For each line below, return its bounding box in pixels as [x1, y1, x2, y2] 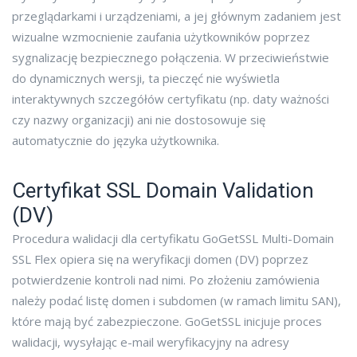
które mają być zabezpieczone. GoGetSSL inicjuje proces [12, 313, 322, 330]
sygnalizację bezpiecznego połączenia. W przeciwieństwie [12, 49, 329, 66]
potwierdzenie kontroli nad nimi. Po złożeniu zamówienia [12, 272, 320, 288]
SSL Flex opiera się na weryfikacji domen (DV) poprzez [12, 251, 308, 268]
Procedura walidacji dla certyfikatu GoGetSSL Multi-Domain [12, 230, 334, 247]
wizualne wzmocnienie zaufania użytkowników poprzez [12, 29, 310, 45]
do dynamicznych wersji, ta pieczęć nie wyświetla [12, 70, 280, 87]
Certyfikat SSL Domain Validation [12, 178, 314, 203]
